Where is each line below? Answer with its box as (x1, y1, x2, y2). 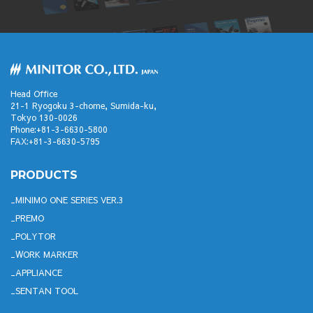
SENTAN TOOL (15, 284, 78, 296)
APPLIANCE (15, 266, 62, 278)
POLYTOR (15, 230, 56, 242)
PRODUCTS (10, 168, 78, 182)
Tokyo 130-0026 (10, 111, 78, 123)
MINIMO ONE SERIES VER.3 (15, 194, 124, 205)
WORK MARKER (15, 248, 78, 260)
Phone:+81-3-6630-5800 (10, 123, 108, 135)
